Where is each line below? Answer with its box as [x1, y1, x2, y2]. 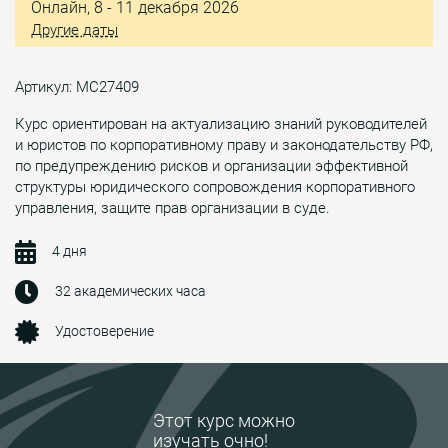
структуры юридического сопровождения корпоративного [15, 177, 415, 196]
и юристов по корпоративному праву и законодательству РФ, [15, 135, 433, 154]
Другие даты [31, 20, 118, 39]
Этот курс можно [153, 410, 295, 432]
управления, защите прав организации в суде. [15, 198, 330, 217]
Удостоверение [55, 322, 154, 339]
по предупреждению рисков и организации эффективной [15, 156, 408, 175]
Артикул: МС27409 [15, 77, 139, 96]
